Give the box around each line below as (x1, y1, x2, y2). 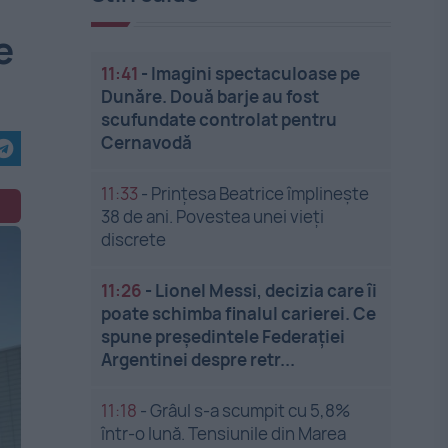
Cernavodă (101, 131, 193, 154)
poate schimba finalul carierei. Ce (101, 302, 377, 325)
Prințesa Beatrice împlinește (151, 182, 370, 205)
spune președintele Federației (101, 325, 346, 348)
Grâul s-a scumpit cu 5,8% (150, 399, 351, 422)
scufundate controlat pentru (101, 108, 338, 131)
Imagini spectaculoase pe (151, 62, 361, 85)
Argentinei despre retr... (101, 348, 296, 371)
